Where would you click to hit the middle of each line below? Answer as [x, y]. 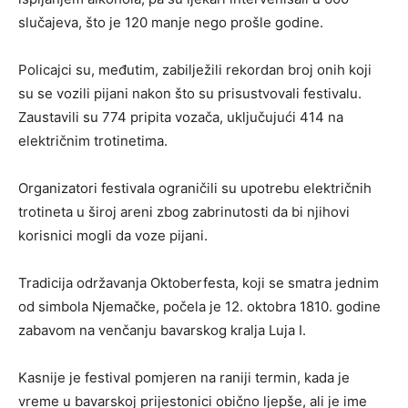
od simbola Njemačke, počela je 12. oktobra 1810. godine [199, 307]
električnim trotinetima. [93, 141]
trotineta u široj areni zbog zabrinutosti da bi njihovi [184, 212]
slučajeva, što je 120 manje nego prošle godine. [171, 23]
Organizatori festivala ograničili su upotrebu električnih [195, 189]
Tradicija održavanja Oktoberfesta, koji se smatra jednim [199, 283]
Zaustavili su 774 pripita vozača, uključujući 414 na [181, 117]
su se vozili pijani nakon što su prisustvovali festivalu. [190, 94]
